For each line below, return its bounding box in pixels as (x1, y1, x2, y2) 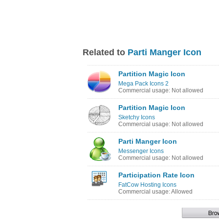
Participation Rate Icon (118, 171, 195, 179)
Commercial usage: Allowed (118, 188, 193, 195)
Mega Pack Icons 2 (118, 80, 169, 87)
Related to (83, 47, 128, 57)
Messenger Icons (118, 148, 164, 154)
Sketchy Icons (118, 114, 155, 121)
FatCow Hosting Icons (118, 181, 176, 188)
